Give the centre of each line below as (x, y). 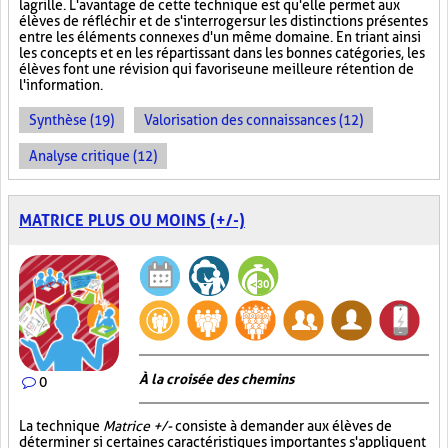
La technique (61, 426)
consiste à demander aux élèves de (282, 426)
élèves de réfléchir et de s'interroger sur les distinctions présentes (223, 21)
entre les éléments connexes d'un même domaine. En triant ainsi (220, 37)
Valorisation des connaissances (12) (253, 120)
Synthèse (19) (71, 120)
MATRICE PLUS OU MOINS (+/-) (132, 220)
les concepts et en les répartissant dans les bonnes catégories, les (222, 53)
